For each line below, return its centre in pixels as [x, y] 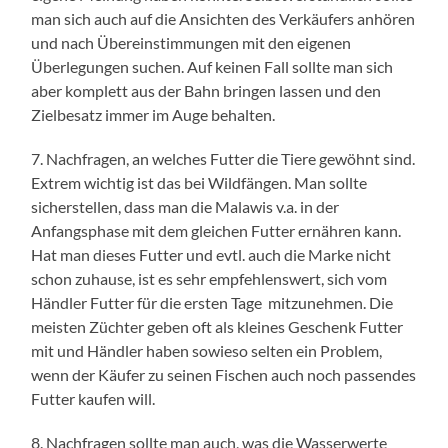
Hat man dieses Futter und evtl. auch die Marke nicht [211, 254]
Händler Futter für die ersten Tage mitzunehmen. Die [212, 302]
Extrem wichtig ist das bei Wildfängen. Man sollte [199, 182]
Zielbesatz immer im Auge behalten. [153, 114]
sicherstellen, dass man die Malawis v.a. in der [185, 206]
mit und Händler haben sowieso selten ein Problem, [207, 350]
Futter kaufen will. [93, 398]
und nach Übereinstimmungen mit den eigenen [191, 42]
